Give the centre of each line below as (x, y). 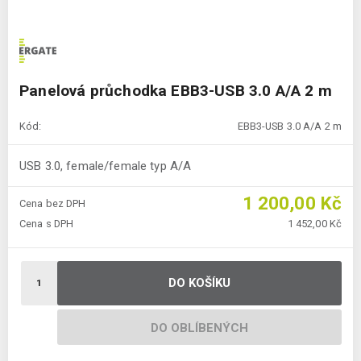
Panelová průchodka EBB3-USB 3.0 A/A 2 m (176, 91)
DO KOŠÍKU (199, 283)
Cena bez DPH (53, 204)
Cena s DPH (47, 224)
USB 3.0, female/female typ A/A (106, 166)
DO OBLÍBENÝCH (199, 328)
